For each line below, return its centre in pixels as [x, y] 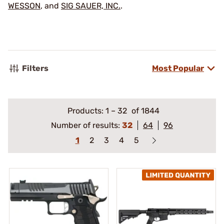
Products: [86, 111]
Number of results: [86, 125]
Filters [35, 68]
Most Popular [178, 68]
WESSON [24, 6]
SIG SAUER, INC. [91, 6]
